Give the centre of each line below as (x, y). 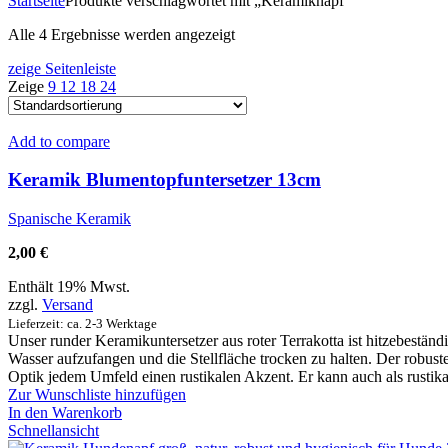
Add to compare (59, 141)
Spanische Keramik (69, 219)
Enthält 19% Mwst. (69, 287)
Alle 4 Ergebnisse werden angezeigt (121, 34)
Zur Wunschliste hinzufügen (97, 395)
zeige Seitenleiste (62, 68)
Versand (67, 305)
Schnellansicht (53, 431)
